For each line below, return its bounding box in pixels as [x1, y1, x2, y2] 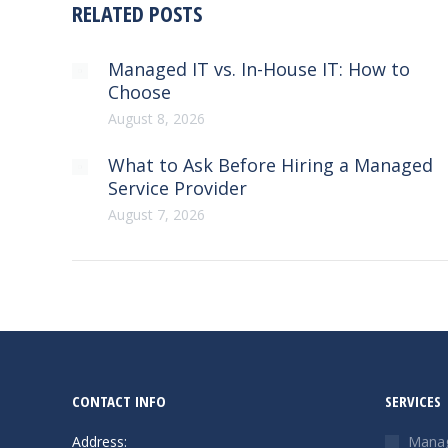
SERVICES [384, 391, 441, 411]
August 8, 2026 [108, 109, 205, 128]
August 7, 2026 [108, 205, 205, 224]
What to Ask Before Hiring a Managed [108, 153, 433, 177]
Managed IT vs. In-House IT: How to [108, 57, 410, 81]
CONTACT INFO [72, 391, 166, 411]
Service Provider [108, 176, 247, 200]
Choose [108, 80, 171, 104]
